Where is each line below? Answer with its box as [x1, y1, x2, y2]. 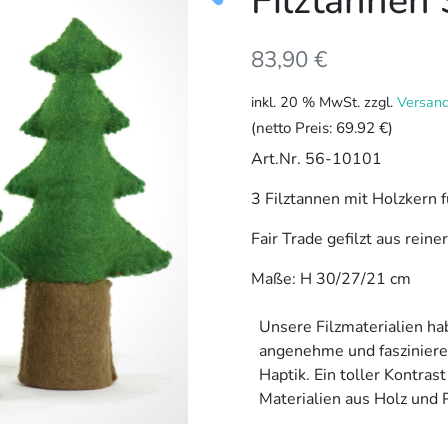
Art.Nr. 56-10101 [250, 147, 382, 170]
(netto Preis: [250, 117, 336, 138]
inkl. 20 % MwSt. [250, 92, 360, 113]
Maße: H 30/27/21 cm [250, 267, 411, 290]
